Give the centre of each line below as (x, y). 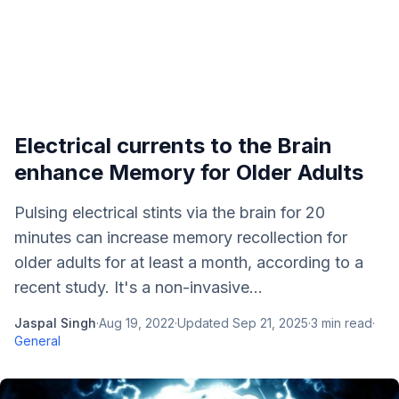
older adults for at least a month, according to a (189, 262)
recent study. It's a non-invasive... (138, 287)
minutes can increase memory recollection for (181, 237)
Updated (205, 323)
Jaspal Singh (55, 323)
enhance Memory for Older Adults (189, 172)
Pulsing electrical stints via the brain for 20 (170, 212)
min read (345, 323)
